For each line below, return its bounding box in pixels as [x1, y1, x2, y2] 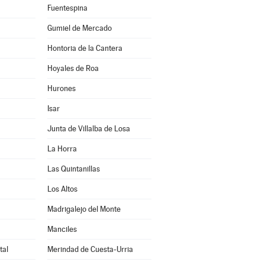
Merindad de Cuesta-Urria [47, 245, 133, 254]
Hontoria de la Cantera [47, 44, 122, 53]
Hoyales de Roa [47, 64, 99, 73]
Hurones [47, 84, 76, 93]
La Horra [47, 144, 77, 153]
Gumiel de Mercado [47, 24, 112, 33]
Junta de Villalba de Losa [47, 124, 130, 133]
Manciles [47, 225, 77, 234]
